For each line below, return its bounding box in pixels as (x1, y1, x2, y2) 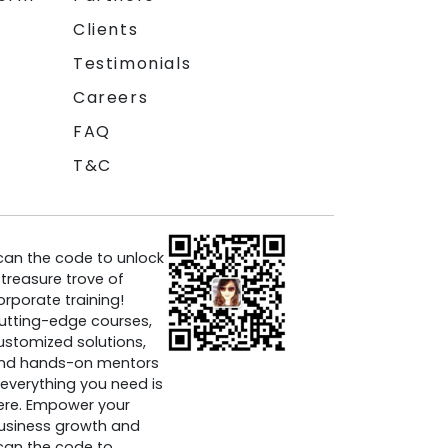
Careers (73, 85, 149, 109)
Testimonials (73, 51, 192, 75)
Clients (73, 17, 139, 41)
